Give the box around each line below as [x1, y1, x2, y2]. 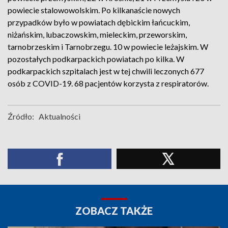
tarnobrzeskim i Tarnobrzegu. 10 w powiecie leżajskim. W [8, 42, 208, 51]
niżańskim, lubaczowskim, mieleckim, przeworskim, [8, 30, 187, 39]
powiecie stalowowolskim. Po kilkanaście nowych [8, 5, 180, 15]
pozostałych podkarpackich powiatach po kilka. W [8, 54, 184, 64]
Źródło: [8, 111, 34, 121]
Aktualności [39, 111, 80, 121]
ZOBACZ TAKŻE [75, 205, 153, 217]
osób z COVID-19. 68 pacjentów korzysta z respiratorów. [8, 78, 209, 88]
